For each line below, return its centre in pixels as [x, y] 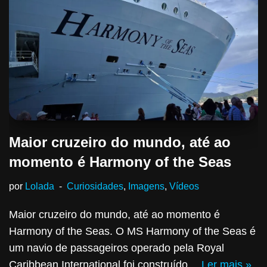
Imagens [146, 186]
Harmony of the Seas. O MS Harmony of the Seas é [132, 232]
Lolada [40, 186]
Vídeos [184, 186]
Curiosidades [95, 186]
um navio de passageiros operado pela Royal [117, 248]
